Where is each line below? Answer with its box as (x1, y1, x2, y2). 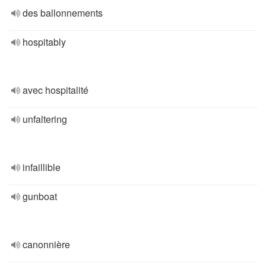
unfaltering (23, 112, 67, 126)
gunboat (23, 189, 57, 203)
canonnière (23, 237, 70, 251)
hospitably (23, 35, 66, 49)
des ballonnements (23, 6, 103, 20)
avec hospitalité (23, 83, 88, 97)
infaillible (23, 160, 61, 174)
